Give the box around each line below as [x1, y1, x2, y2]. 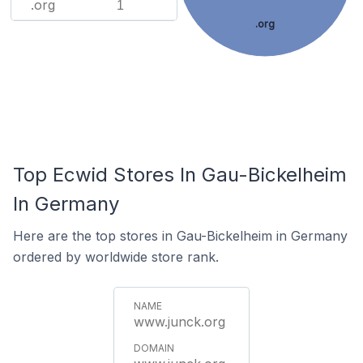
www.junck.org [134, 314, 225, 330]
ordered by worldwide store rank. [13, 249, 219, 265]
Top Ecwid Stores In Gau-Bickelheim [13, 163, 347, 186]
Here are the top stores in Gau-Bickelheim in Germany [13, 228, 348, 244]
